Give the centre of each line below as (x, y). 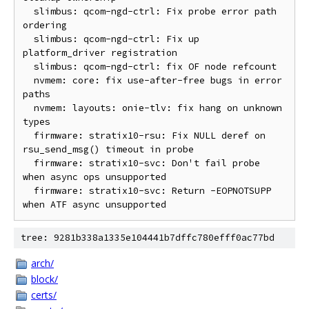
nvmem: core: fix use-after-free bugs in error (28, 80)
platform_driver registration (100, 53)
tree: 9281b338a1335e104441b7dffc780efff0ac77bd (148, 238)
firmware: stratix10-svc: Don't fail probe (28, 163)
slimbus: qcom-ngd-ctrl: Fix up (28, 39)
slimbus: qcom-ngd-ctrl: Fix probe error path (28, 11)
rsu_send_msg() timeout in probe (108, 149)
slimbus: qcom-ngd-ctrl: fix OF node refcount (28, 67)
